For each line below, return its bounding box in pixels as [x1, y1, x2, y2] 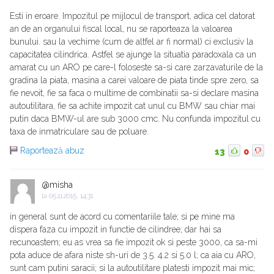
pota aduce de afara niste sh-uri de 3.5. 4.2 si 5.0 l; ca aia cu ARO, [10, 250, 256, 261]
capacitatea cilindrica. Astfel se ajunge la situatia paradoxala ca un [10, 50, 256, 60]
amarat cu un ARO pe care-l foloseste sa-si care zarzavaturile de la [10, 62, 263, 73]
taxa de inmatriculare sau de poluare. [10, 127, 149, 137]
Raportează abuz [20, 146, 84, 156]
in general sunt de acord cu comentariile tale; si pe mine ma [10, 212, 235, 222]
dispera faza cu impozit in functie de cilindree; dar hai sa [10, 224, 221, 235]
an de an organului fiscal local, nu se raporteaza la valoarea [10, 24, 232, 34]
